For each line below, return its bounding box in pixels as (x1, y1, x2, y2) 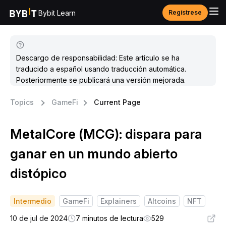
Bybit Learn (38, 8, 76, 17)
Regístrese (168, 9, 202, 16)
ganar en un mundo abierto (10, 146, 178, 161)
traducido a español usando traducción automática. (16, 65, 186, 73)
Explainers (100, 197, 137, 205)
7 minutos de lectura (76, 214, 143, 222)
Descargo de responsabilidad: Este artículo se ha (16, 53, 180, 62)
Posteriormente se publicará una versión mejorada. (16, 76, 186, 84)
